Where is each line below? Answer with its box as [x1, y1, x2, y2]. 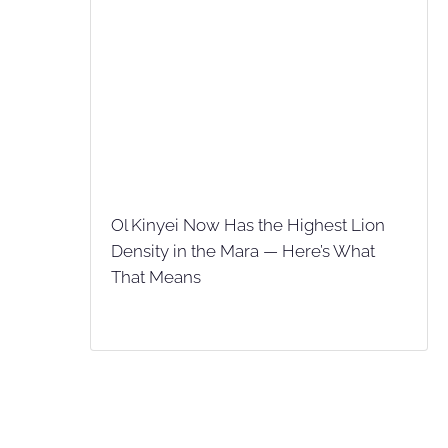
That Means [111, 267, 201, 288]
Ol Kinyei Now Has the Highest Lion [111, 215, 385, 236]
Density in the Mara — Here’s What [111, 241, 375, 262]
